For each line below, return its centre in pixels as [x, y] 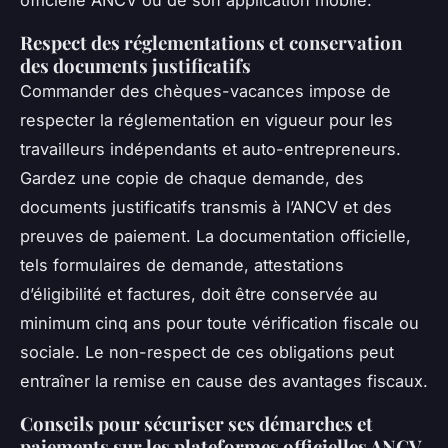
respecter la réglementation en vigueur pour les [206, 120]
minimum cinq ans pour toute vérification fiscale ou [219, 323]
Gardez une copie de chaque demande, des [192, 178]
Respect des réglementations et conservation [211, 43]
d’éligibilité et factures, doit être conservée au [199, 294]
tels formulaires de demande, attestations [182, 265]
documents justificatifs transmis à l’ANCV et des [206, 207]
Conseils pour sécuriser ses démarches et [196, 424]
